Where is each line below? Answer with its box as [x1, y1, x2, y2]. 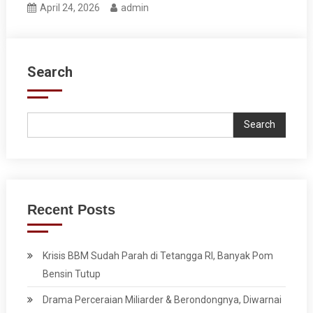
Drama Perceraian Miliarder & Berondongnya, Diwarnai [42, 293, 282, 305]
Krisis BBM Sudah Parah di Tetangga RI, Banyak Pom [42, 249, 273, 261]
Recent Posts [27, 201, 115, 217]
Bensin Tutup [42, 268, 101, 279]
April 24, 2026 [40, 1, 101, 13]
